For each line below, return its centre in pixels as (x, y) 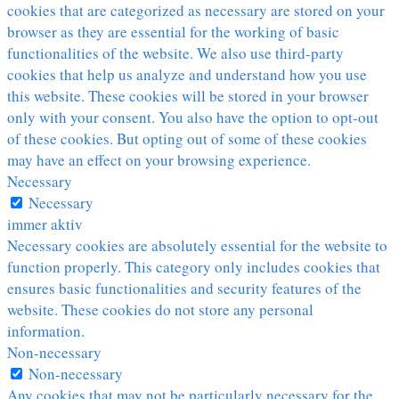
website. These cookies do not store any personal (160, 310)
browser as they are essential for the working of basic (173, 32)
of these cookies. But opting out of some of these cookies (187, 139)
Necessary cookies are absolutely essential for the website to (197, 246)
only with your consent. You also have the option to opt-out (193, 118)
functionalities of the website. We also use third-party (175, 53)
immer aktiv (45, 224)
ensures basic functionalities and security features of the (184, 289)
